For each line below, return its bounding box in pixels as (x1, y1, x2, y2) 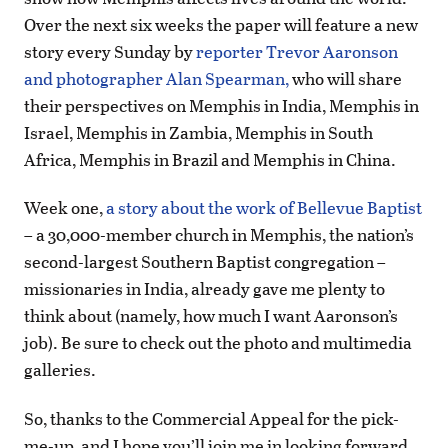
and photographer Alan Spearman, (24, 66, 289, 92)
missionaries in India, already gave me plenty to (24, 276, 385, 302)
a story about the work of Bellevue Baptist (106, 195, 422, 221)
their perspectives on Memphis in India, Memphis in (24, 93, 419, 119)
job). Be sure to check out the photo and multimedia (24, 330, 412, 356)
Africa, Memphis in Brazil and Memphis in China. (24, 147, 396, 173)
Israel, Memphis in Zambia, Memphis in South (24, 120, 373, 146)
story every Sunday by (24, 39, 196, 65)
